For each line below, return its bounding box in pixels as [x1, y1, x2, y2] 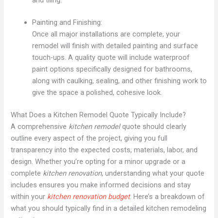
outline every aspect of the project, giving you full [11, 133, 168, 143]
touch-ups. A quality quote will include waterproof [32, 53, 190, 62]
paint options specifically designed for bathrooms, [32, 64, 193, 73]
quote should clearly [120, 122, 187, 131]
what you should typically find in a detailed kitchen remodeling [11, 203, 207, 213]
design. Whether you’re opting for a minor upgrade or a [11, 157, 186, 166]
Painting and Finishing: [32, 18, 103, 27]
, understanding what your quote [102, 168, 205, 178]
